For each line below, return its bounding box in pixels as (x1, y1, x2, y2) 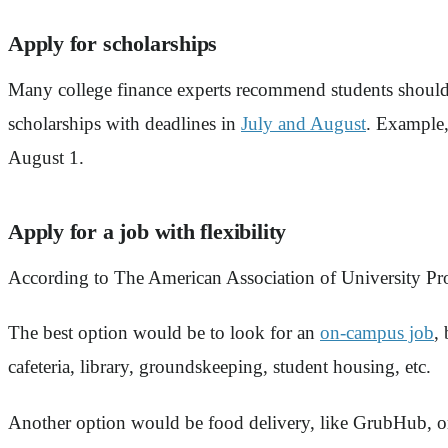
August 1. (8, 146, 84, 168)
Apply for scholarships (8, 31, 218, 56)
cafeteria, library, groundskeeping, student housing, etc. (8, 356, 436, 378)
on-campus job (320, 322, 434, 344)
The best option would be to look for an (8, 322, 320, 344)
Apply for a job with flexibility (8, 219, 287, 244)
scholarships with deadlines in (8, 112, 241, 134)
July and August (241, 112, 366, 134)
